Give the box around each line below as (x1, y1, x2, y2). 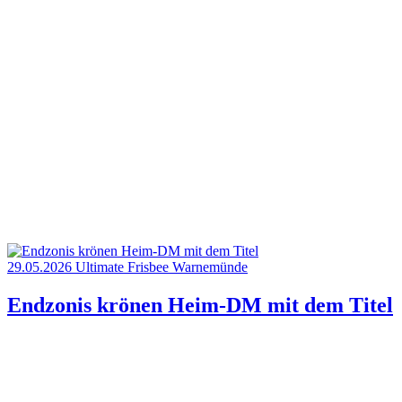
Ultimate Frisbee (75, 259, 172, 275)
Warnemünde (172, 259, 248, 275)
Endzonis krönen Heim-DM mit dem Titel (7, 293, 393, 318)
